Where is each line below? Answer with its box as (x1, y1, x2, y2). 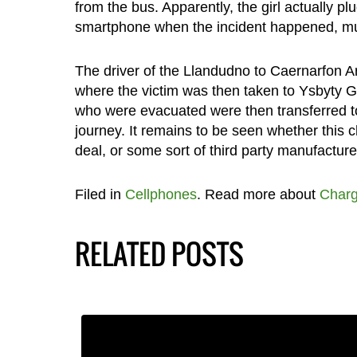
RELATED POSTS (74, 232, 244, 274)
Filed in (74, 186, 125, 202)
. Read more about (196, 186, 320, 202)
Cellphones (124, 186, 197, 202)
